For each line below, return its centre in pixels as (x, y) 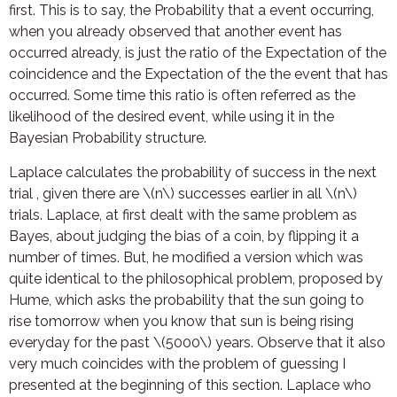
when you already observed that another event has (175, 32)
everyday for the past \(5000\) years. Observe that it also (197, 342)
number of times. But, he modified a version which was (186, 257)
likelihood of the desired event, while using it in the (171, 117)
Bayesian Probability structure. (108, 138)
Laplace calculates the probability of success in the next (193, 172)
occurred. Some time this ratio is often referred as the (182, 96)
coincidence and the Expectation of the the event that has (198, 74)
